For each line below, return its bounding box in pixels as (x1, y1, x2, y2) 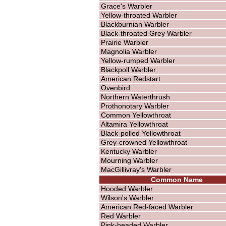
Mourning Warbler (100, 156, 158, 164)
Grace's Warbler (100, 2, 152, 10)
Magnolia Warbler (100, 47, 157, 55)
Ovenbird (100, 83, 130, 92)
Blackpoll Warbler (100, 65, 156, 74)
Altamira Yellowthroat (100, 120, 168, 128)
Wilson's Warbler (100, 193, 154, 202)
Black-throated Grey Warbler (100, 29, 192, 37)
